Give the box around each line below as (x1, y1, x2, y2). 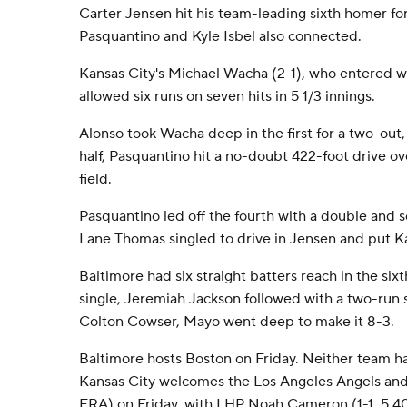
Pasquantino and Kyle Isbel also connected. (79, 27, 362, 45)
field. (79, 170, 112, 188)
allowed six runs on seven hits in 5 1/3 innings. (79, 87, 375, 105)
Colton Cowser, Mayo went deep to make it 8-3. (79, 313, 394, 331)
